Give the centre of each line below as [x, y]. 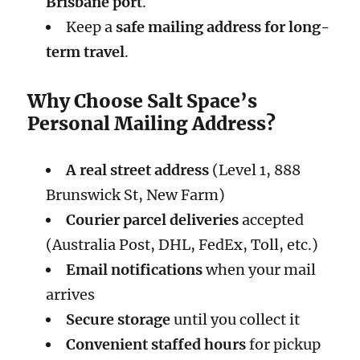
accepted [271, 219]
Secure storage [118, 319]
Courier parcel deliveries [152, 219]
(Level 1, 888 [254, 170]
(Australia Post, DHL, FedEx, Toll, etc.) [182, 244]
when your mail [259, 269]
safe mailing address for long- [222, 27]
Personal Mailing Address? [152, 123]
